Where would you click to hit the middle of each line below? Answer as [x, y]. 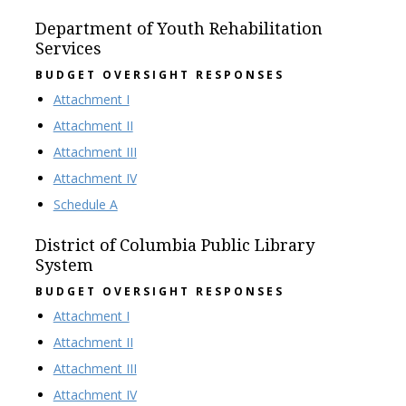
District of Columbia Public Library [174, 245]
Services [68, 48]
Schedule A [85, 204]
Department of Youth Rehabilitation [179, 29]
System [64, 265]
